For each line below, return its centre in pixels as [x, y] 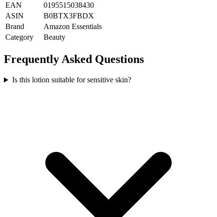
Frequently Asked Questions [74, 59]
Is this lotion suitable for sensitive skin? [71, 80]
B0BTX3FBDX [69, 16]
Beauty [54, 37]
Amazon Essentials [73, 27]
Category [19, 37]
